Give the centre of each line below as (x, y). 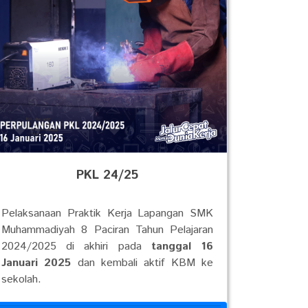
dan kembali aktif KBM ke (142, 263)
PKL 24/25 (107, 175)
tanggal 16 (182, 246)
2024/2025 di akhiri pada (76, 246)
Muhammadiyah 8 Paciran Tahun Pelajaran (107, 230)
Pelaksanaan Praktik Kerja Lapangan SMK (107, 213)
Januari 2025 (36, 263)
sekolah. (21, 279)
